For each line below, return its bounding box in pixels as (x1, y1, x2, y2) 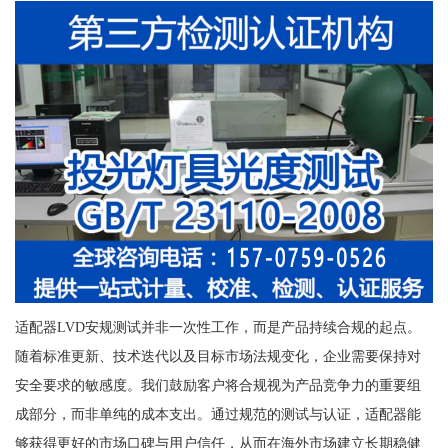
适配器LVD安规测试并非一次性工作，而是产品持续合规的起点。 (14, 319, 421, 336)
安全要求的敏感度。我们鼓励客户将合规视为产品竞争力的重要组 (14, 377, 421, 394)
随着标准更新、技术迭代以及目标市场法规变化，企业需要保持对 (14, 348, 421, 365)
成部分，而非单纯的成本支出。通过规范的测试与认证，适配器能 (14, 406, 421, 423)
